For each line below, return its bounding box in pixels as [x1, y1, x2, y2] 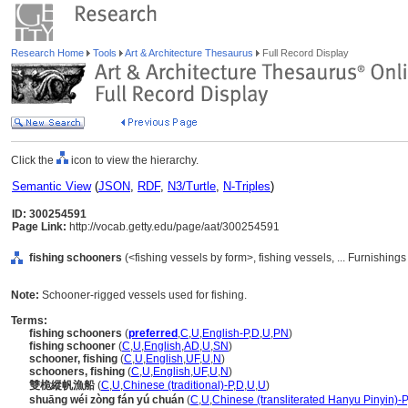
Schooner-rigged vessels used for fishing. [42, 289, 247, 301]
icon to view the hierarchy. [68, 154, 199, 167]
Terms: [11, 314, 47, 327]
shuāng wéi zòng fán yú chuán [29, 393, 184, 406]
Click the [11, 154, 56, 167]
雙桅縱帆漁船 [29, 379, 95, 392]
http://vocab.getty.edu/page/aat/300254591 [66, 220, 280, 233]
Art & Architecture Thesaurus [123, 47, 256, 58]
